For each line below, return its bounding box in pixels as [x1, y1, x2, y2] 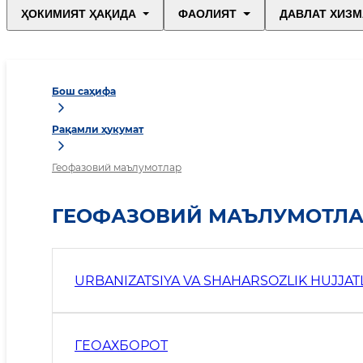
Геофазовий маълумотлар [52, 161, 181, 174]
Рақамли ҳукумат [52, 123, 143, 136]
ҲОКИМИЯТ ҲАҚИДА [21, 7, 136, 21]
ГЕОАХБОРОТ [75, 337, 168, 353]
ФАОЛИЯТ [178, 7, 237, 21]
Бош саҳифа [52, 85, 116, 98]
